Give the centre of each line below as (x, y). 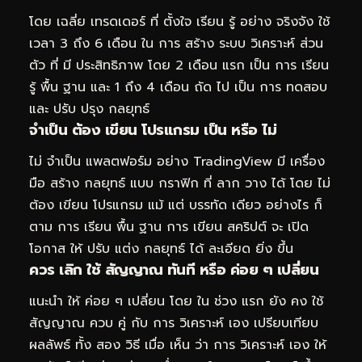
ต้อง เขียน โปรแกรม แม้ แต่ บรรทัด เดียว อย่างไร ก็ (176, 205)
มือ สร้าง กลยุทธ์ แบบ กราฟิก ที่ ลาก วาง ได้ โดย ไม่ (180, 183)
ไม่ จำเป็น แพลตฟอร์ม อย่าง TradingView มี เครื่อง (177, 161)
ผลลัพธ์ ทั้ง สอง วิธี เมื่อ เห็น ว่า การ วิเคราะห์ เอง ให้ (178, 345)
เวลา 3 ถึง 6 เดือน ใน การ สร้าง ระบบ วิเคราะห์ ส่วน (176, 43)
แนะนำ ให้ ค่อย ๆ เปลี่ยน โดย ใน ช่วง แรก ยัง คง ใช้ (176, 302)
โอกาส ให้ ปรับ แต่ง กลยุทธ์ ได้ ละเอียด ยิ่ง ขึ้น (161, 248)
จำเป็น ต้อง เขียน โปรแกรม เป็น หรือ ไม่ (153, 130)
